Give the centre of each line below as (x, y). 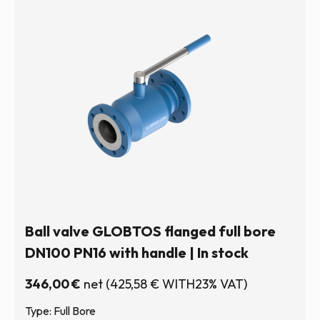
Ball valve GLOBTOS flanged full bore (150, 231)
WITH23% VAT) (203, 284)
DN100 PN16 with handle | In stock (137, 252)
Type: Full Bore (60, 311)
